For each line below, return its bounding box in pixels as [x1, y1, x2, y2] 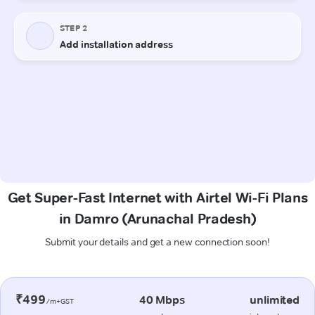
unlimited [250, 292, 300, 307]
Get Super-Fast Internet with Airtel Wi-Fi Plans [7, 188, 308, 206]
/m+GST [45, 296, 75, 306]
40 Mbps [139, 292, 185, 307]
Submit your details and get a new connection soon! [45, 235, 270, 248]
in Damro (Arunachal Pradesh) [58, 210, 257, 227]
